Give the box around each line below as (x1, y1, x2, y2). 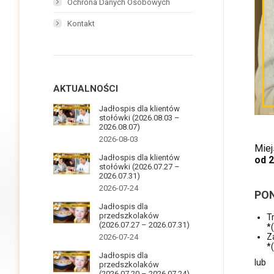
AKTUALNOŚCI (53, 83, 118, 94)
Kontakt (67, 18, 95, 28)
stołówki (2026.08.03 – (99, 113, 180, 122)
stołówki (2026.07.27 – (99, 161, 180, 171)
